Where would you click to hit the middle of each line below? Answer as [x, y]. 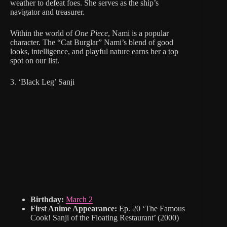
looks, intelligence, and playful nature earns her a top [94, 52]
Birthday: [47, 200]
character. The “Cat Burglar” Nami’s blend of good [92, 43]
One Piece [91, 33]
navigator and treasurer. [47, 12]
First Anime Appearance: [74, 209]
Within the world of [42, 33]
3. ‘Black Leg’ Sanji [42, 82]
